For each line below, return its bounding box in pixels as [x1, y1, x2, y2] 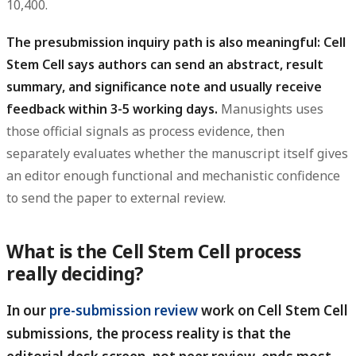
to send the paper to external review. [6, 188, 226, 207]
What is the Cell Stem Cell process [6, 238, 301, 264]
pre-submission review [49, 300, 198, 319]
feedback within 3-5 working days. [6, 99, 218, 118]
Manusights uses [218, 99, 323, 118]
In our [6, 300, 49, 319]
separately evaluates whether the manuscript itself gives [6, 144, 348, 162]
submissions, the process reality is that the [6, 323, 291, 342]
